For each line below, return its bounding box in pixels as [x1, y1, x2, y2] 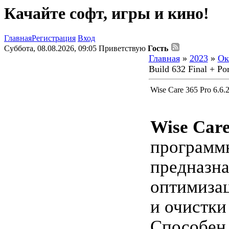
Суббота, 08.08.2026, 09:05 [4, 44, 99, 53]
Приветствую [99, 44, 146, 53]
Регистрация [32, 34, 76, 43]
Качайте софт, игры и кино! [4, 4, 209, 22]
